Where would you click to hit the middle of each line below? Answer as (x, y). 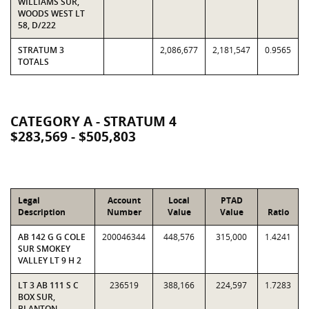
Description (42, 212)
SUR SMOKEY (44, 249)
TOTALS (33, 62)
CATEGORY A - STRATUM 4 (93, 121)
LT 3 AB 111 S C (48, 285)
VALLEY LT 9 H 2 (50, 260)
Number (124, 212)
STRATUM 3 (41, 50)
